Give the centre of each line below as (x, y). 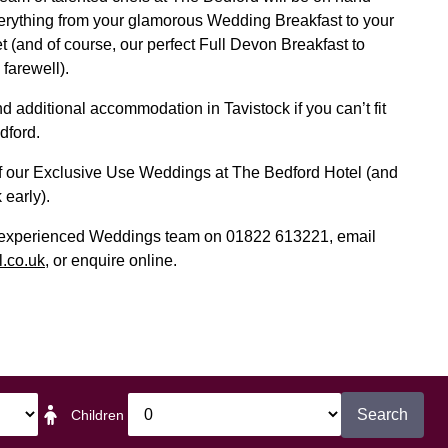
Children (97, 414)
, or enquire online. (111, 260)
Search (382, 414)
